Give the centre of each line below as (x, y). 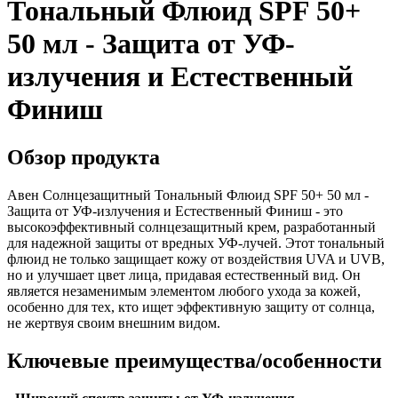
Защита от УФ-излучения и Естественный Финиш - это (175, 211)
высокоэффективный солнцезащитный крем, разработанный (191, 227)
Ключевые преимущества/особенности (195, 360)
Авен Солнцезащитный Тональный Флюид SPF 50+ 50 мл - (188, 195)
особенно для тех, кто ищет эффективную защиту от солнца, (191, 306)
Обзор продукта (84, 157)
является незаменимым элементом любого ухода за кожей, (184, 291)
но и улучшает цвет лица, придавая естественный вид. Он (184, 275)
